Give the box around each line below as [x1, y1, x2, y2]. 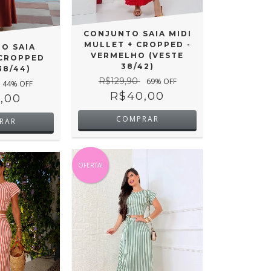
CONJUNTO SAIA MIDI [83, 28, 192, 38]
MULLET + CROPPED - [83, 39, 191, 49]
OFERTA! [78, 161, 103, 170]
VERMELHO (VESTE [91, 50, 184, 60]
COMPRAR [116, 113, 159, 124]
